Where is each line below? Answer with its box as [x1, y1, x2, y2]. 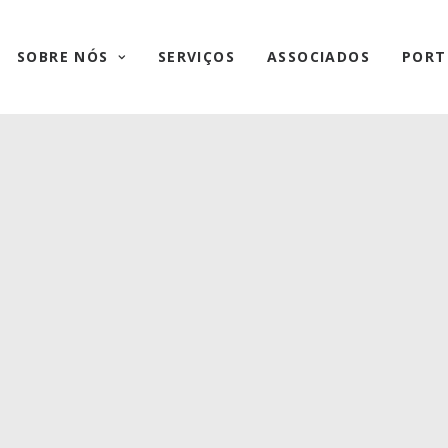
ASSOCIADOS [266, 47, 370, 66]
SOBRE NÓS [17, 47, 109, 66]
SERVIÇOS [157, 47, 235, 66]
